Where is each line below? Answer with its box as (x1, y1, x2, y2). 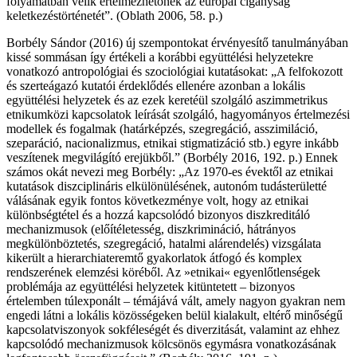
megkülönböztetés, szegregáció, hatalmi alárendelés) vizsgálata (6, 237, 321, 251)
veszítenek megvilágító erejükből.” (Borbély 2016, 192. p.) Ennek (6, 151, 338, 165)
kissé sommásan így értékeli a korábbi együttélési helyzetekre (6, 50, 313, 65)
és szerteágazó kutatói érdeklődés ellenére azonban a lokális (6, 79, 305, 93)
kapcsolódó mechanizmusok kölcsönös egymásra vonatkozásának (6, 337, 336, 351)
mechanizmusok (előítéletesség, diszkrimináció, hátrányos (6, 222, 296, 237)
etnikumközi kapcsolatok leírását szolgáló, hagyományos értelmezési (6, 108, 350, 122)
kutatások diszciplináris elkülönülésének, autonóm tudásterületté (6, 179, 327, 194)
